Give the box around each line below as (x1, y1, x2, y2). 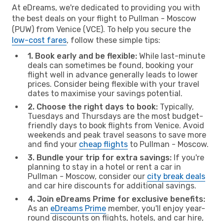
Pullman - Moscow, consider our (28, 171, 147, 181)
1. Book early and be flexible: (28, 51, 137, 61)
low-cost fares (12, 35, 67, 45)
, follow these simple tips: (67, 35, 160, 45)
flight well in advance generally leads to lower (28, 70, 198, 79)
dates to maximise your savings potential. (28, 88, 183, 98)
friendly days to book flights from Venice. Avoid (28, 120, 204, 130)
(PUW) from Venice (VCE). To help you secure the (12, 24, 191, 34)
